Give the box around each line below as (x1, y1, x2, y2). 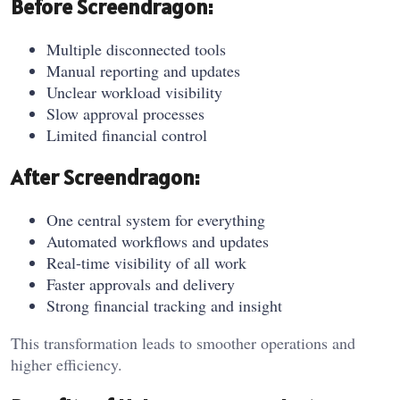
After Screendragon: (11, 163, 199, 192)
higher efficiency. (11, 354, 122, 375)
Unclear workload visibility (46, 81, 222, 104)
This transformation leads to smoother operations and (11, 332, 355, 354)
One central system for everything (46, 209, 265, 230)
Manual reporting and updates (46, 60, 240, 82)
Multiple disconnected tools (46, 38, 226, 61)
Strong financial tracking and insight (46, 295, 282, 316)
